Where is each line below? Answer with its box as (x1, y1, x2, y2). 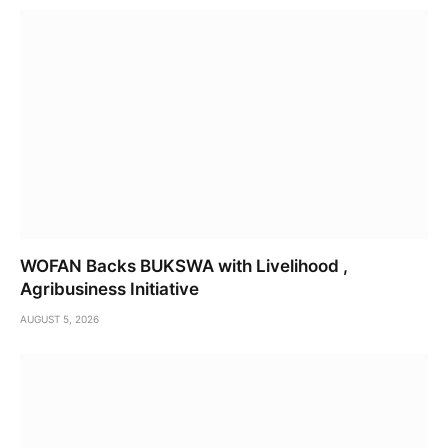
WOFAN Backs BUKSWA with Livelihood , (20, 256, 348, 277)
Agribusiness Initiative (20, 279, 199, 300)
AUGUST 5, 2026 (20, 313, 99, 326)
